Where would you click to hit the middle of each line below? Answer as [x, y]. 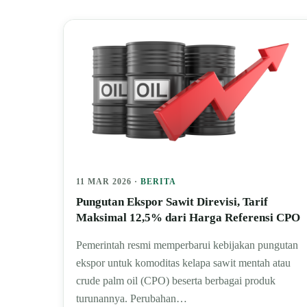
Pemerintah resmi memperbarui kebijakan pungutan [187, 245]
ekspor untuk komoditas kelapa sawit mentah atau [183, 263]
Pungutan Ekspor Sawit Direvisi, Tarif [172, 202]
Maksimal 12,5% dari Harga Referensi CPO [188, 218]
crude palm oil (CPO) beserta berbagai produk [176, 281]
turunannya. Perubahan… [132, 299]
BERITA [158, 182]
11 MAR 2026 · [108, 182]
